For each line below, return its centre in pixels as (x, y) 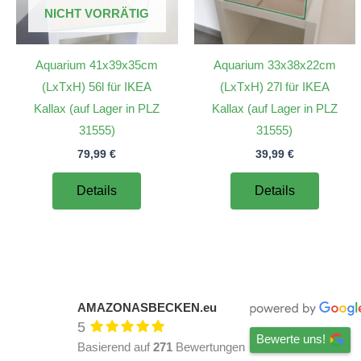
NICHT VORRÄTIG (97, 13)
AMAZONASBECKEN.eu (147, 308)
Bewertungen (209, 347)
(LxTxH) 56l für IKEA (97, 87)
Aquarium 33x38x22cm (274, 65)
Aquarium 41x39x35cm (97, 65)
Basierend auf (115, 347)
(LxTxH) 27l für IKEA (274, 87)
